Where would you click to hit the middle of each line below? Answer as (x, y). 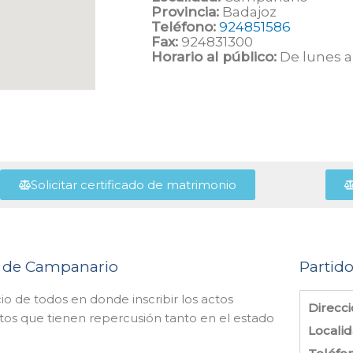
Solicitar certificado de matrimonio (133, 185)
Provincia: (185, 12)
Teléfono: (184, 27)
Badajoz (248, 12)
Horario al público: (214, 57)
